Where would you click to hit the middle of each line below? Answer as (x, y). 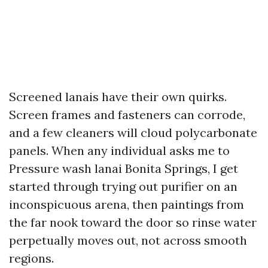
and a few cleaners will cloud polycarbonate (133, 133)
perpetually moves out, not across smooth (128, 240)
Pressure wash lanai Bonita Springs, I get (124, 168)
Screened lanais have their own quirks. (118, 97)
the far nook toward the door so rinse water (133, 222)
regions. (31, 258)
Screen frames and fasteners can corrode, (127, 115)
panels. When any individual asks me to (119, 150)
